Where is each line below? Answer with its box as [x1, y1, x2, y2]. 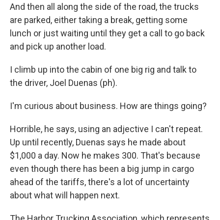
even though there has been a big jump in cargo [10, 164, 194, 174]
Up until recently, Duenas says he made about [10, 137, 186, 147]
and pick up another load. [10, 41, 106, 52]
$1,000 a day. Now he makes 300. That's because [10, 150, 200, 161]
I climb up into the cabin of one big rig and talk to [10, 64, 196, 75]
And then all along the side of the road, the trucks [10, 1, 199, 12]
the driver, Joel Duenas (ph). [10, 78, 117, 88]
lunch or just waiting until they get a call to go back [10, 28, 205, 38]
